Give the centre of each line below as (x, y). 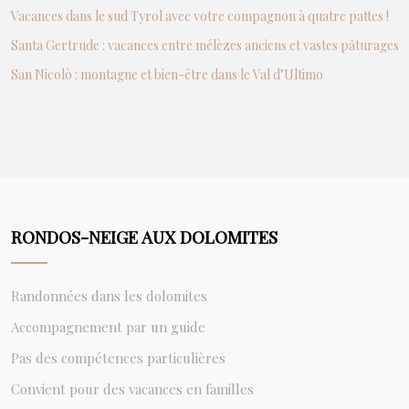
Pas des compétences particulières (118, 358)
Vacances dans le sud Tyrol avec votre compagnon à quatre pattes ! (200, 16)
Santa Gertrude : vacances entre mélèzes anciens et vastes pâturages (205, 45)
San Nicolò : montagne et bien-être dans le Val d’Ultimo (167, 74)
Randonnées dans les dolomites (109, 296)
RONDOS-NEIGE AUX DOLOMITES (144, 236)
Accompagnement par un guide (108, 327)
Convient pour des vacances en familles (132, 389)
